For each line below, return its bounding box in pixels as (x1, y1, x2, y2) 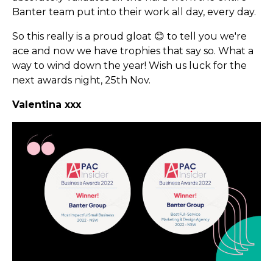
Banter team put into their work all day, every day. (12, 5, 256, 18)
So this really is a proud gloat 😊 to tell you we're (12, 30, 247, 42)
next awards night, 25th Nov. (12, 74, 151, 86)
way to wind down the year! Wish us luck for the (12, 59, 247, 71)
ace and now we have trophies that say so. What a (12, 44, 253, 57)
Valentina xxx (12, 98, 81, 110)
